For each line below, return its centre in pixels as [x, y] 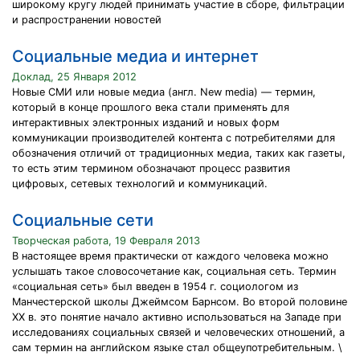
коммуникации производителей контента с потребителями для [174, 138]
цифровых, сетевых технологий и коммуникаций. [140, 184]
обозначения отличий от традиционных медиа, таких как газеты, [179, 153]
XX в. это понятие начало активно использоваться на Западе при [177, 317]
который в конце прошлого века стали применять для [151, 107]
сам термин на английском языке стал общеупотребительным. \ [177, 348]
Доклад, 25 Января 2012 [74, 77]
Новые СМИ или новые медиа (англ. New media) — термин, [164, 92]
